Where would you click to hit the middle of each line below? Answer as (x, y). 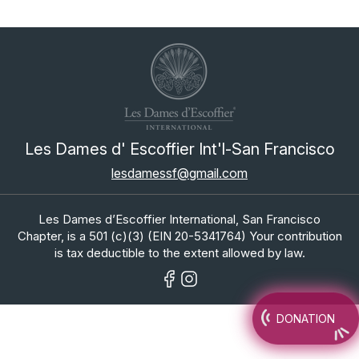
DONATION (306, 318)
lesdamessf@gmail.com (179, 173)
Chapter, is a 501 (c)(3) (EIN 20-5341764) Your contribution (179, 236)
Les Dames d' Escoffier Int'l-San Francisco (179, 149)
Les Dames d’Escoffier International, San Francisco (179, 219)
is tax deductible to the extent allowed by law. (179, 252)
